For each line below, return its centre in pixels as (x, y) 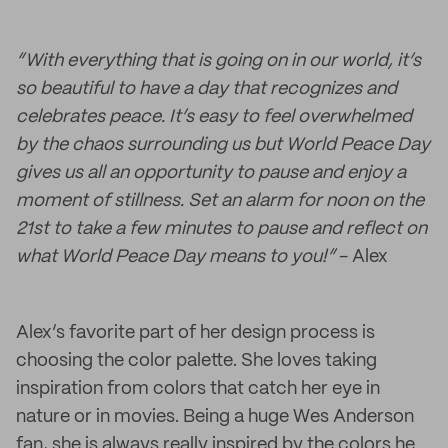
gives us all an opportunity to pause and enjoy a (211, 173)
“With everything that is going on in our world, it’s (218, 61)
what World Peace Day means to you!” (177, 257)
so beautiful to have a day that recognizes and (206, 89)
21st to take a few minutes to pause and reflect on (221, 229)
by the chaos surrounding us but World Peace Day (223, 145)
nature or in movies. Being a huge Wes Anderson (215, 417)
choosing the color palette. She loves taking (196, 361)
